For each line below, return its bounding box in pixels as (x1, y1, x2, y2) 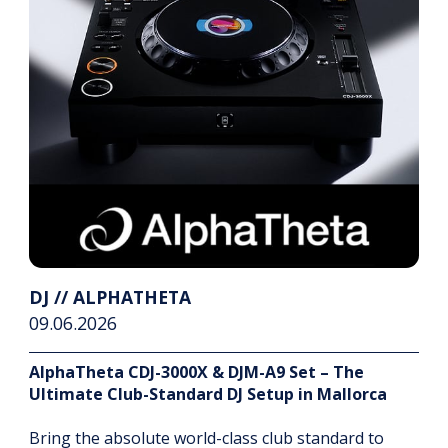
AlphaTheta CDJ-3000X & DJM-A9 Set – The (29, 361, 364, 384)
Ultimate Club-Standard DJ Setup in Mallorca (29, 383, 387, 406)
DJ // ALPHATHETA (29, 285, 191, 310)
